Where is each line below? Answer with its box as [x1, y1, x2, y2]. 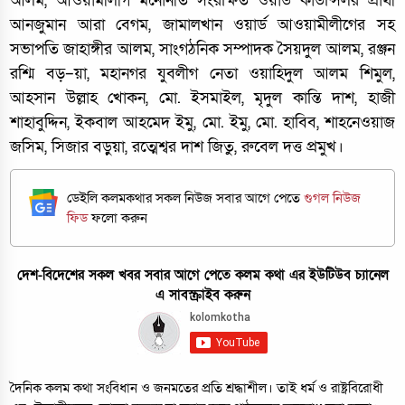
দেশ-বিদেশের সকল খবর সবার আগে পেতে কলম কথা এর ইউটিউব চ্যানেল [16, 265, 389, 284]
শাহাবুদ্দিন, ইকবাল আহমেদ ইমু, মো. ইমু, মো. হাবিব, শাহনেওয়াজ [10, 112, 395, 133]
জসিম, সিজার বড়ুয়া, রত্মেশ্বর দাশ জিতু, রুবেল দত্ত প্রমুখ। [10, 137, 344, 157]
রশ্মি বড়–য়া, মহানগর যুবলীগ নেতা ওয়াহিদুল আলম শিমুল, [10, 63, 395, 84]
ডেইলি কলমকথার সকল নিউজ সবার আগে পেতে [67, 188, 305, 207]
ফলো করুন [91, 208, 148, 227]
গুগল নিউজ [304, 188, 362, 207]
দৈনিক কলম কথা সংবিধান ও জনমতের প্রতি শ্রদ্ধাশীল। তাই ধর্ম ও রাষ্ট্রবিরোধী [10, 379, 384, 397]
